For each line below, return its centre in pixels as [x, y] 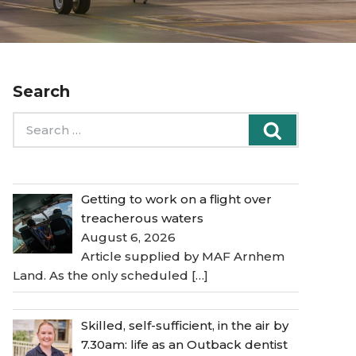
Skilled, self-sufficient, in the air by [185, 325]
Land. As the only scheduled [102, 276]
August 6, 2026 [129, 238]
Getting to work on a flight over [177, 199]
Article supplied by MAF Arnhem [183, 257]
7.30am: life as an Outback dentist [185, 344]
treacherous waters [143, 219]
